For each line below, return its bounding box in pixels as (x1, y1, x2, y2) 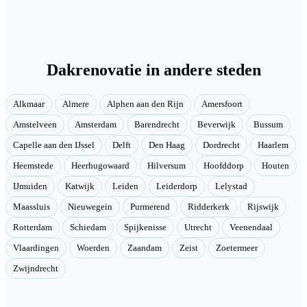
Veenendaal (230, 223, 273, 233)
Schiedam (70, 223, 106, 233)
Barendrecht (134, 120, 180, 130)
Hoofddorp (204, 161, 244, 171)
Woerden (77, 243, 110, 254)
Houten (262, 161, 289, 171)
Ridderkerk (188, 202, 230, 212)
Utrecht (184, 223, 212, 233)
